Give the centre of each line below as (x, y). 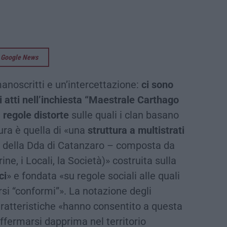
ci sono (157, 84)
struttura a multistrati (136, 130)
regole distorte (36, 115)
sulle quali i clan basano (124, 115)
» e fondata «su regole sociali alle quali (93, 176)
